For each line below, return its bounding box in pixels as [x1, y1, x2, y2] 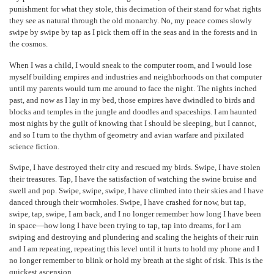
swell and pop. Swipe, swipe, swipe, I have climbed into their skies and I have [9, 187, 264, 196]
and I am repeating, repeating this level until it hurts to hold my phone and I [9, 245, 260, 254]
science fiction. [9, 142, 60, 151]
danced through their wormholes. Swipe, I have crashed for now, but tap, [9, 198, 246, 207]
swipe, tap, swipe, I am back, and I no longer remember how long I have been [9, 210, 262, 219]
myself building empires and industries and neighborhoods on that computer [9, 72, 262, 81]
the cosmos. [9, 40, 48, 49]
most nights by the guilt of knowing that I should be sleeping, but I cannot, [9, 119, 257, 128]
